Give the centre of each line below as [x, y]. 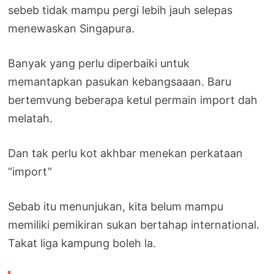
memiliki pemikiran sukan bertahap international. [134, 224]
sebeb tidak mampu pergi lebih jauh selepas [120, 10]
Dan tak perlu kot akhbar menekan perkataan [126, 153]
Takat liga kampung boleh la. [82, 243]
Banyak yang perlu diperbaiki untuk [99, 63]
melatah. [31, 118]
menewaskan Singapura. [72, 28]
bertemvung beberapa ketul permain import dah [133, 100]
